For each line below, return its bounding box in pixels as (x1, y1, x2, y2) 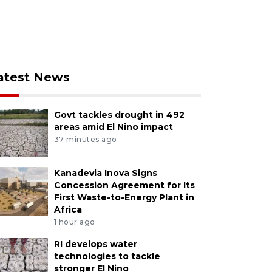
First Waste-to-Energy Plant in (53, 192, 194, 203)
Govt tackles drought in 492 (53, 109, 185, 121)
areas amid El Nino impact (53, 121, 173, 133)
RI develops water (53, 239, 137, 250)
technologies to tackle (53, 251, 160, 262)
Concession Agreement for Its (53, 180, 195, 191)
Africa (53, 204, 82, 216)
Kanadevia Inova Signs (53, 168, 157, 179)
